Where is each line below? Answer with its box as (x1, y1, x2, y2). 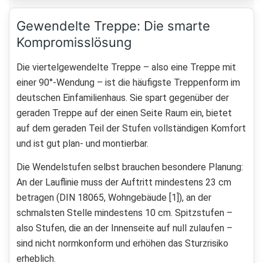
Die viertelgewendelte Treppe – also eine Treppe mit (16, 62, 236, 73)
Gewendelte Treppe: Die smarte (16, 18, 210, 34)
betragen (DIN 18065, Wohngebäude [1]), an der (16, 192, 211, 204)
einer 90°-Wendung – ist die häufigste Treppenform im (16, 77, 240, 89)
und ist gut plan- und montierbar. (16, 138, 149, 150)
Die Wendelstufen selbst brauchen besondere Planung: (16, 161, 243, 173)
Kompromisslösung (16, 35, 131, 50)
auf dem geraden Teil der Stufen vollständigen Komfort (16, 123, 246, 134)
